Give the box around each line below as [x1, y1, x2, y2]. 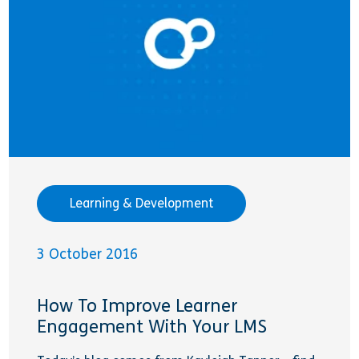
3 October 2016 [37, 245, 139, 264]
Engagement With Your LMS [37, 316, 268, 337]
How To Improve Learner [37, 295, 238, 317]
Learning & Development [70, 196, 214, 212]
